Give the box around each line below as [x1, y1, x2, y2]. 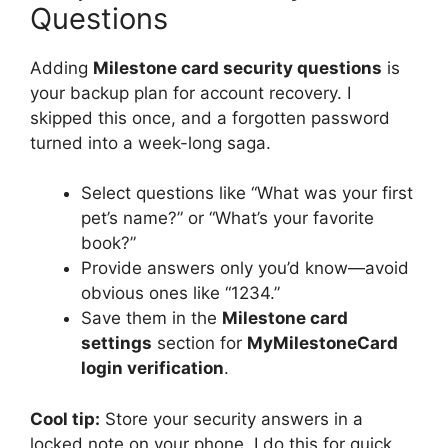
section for [152, 333, 247, 353]
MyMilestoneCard [247, 333, 398, 353]
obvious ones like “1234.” [81, 283, 280, 303]
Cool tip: [30, 408, 100, 429]
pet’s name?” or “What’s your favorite [81, 208, 374, 228]
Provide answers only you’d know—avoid [81, 258, 409, 278]
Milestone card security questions [93, 57, 382, 78]
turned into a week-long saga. [30, 132, 271, 153]
